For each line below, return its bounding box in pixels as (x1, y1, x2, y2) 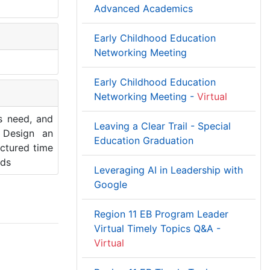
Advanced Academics (94, 2, 193, 14)
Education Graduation (94, 134, 193, 146)
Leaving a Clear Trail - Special (94, 120, 231, 132)
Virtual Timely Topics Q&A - (94, 222, 221, 234)
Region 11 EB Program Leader (94, 208, 228, 220)
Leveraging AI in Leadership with (94, 164, 243, 176)
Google (94, 178, 127, 190)
